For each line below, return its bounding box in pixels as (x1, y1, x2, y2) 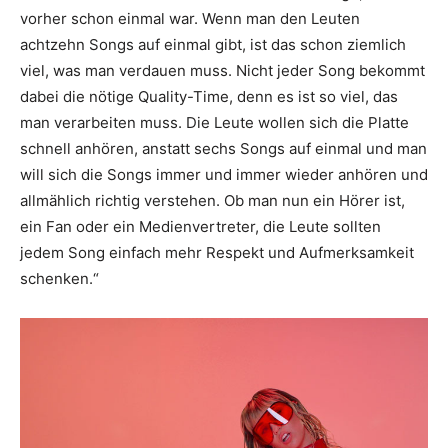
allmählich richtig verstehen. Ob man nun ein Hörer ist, (20, 191, 405, 211)
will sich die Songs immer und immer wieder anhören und (20, 165, 428, 185)
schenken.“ (20, 269, 99, 289)
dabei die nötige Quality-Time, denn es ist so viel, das (20, 87, 398, 107)
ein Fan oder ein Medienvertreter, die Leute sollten (20, 217, 381, 237)
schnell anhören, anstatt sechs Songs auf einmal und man (20, 139, 427, 159)
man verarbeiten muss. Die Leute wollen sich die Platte (20, 113, 409, 133)
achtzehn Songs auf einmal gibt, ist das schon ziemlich (20, 35, 406, 55)
